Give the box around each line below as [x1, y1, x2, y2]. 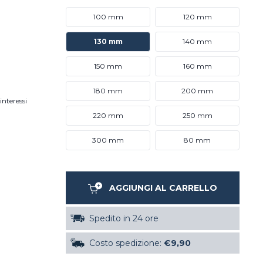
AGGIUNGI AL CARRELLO [109, 183, 217, 193]
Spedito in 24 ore [89, 213, 159, 224]
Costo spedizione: [89, 238, 164, 248]
